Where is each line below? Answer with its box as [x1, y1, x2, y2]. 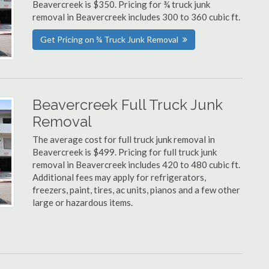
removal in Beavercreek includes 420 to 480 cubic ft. [32, 159, 240, 170]
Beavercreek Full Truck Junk [32, 96, 223, 113]
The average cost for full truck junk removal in [32, 134, 215, 145]
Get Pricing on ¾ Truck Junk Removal [40, 34, 178, 44]
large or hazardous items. [32, 197, 133, 208]
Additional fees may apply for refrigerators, [32, 172, 206, 183]
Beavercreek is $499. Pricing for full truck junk [32, 147, 217, 157]
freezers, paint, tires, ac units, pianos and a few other [32, 184, 240, 195]
